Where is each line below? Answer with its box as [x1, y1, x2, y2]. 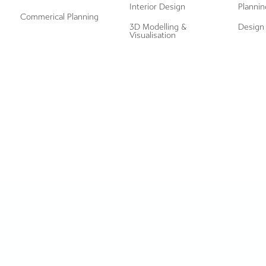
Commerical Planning [20, 12, 99, 22]
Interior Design [129, 2, 185, 12]
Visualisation [129, 30, 176, 40]
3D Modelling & [129, 22, 187, 32]
